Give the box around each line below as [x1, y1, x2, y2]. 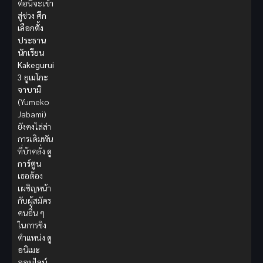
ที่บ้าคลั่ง [18, 146, 47, 157]
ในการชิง [18, 220, 46, 231]
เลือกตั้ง [18, 22, 43, 33]
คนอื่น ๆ [18, 207, 45, 218]
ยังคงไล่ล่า [18, 121, 51, 132]
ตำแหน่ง [18, 232, 47, 243]
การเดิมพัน [18, 133, 53, 144]
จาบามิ [18, 84, 41, 95]
